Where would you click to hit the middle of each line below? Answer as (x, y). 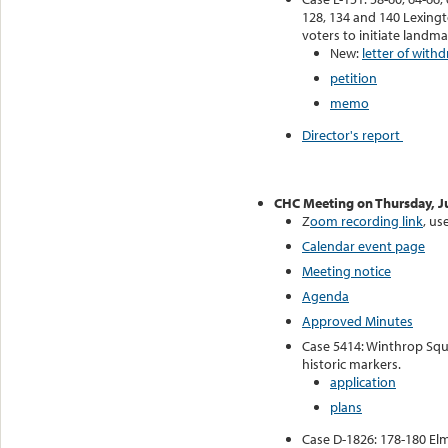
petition (353, 78)
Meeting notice (346, 270)
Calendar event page (363, 245)
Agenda (325, 295)
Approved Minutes (357, 320)
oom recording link (366, 220)
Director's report (352, 135)
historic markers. (351, 363)
